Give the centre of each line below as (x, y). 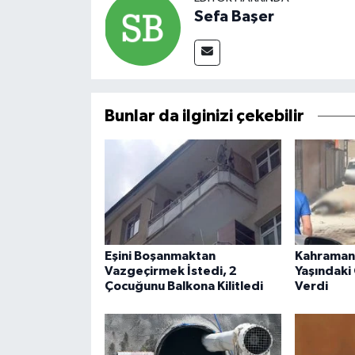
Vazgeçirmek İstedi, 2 (170, 271)
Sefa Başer (234, 16)
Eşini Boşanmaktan (160, 256)
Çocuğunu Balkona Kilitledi (183, 286)
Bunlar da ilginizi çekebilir (204, 116)
